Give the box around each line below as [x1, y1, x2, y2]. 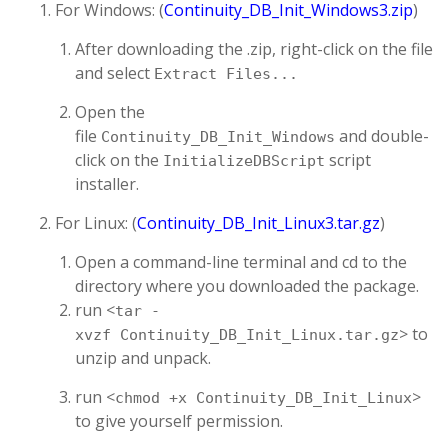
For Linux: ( [55, 212, 137, 234]
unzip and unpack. [75, 347, 211, 369]
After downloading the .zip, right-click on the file [75, 38, 433, 60]
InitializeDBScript [163, 152, 325, 170]
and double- [335, 125, 429, 147]
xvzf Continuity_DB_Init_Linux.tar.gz [75, 326, 399, 344]
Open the [75, 101, 145, 123]
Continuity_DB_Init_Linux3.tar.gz [137, 212, 380, 234]
